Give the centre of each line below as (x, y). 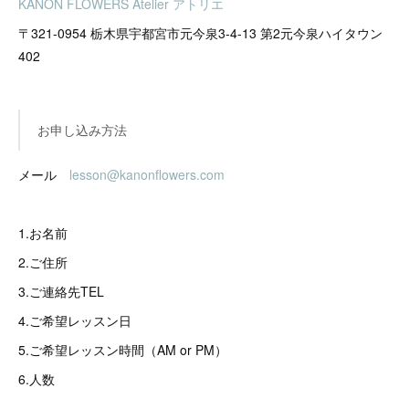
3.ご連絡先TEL (61, 291)
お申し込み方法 (82, 129)
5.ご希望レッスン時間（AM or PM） (123, 349)
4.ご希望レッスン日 (75, 320)
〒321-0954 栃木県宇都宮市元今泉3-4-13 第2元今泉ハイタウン (200, 32)
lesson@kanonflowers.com (147, 174)
